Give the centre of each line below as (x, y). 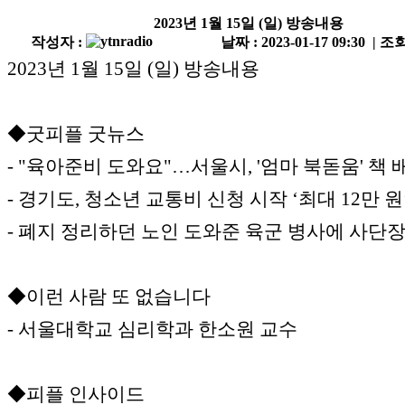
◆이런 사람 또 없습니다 (109, 297)
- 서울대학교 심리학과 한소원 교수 (152, 330)
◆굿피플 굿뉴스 (76, 134)
